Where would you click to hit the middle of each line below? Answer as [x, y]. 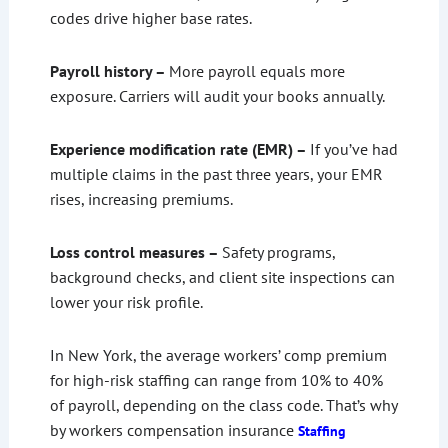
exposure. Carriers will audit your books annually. [217, 96]
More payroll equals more [256, 71]
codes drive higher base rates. [150, 18]
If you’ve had [353, 149]
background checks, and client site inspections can [222, 277]
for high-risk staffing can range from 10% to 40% [216, 380]
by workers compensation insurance [173, 430]
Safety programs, [278, 252]
